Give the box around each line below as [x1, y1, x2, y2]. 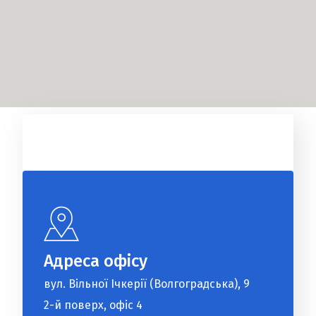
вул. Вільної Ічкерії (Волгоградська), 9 [44, 277, 250, 291]
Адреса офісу [44, 251, 148, 271]
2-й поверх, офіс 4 [44, 298, 143, 312]
